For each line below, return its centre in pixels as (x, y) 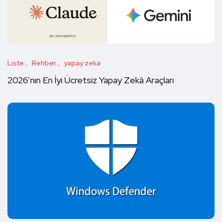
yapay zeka (82, 63)
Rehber (44, 63)
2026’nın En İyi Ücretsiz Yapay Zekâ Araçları (91, 80)
